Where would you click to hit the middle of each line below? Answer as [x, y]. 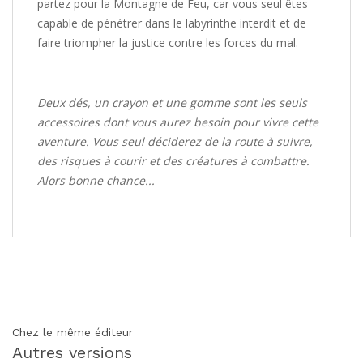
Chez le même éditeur [73, 332]
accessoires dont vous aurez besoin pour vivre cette [178, 122]
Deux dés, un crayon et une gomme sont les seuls [172, 102]
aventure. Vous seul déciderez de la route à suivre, [175, 141]
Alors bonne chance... [96, 180]
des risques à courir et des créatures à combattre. [173, 161]
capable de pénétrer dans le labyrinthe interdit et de [172, 23]
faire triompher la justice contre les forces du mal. [168, 43]
